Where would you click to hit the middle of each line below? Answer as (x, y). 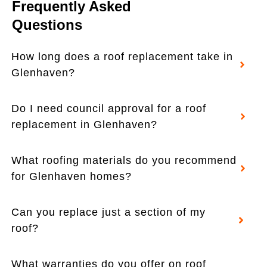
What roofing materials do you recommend (124, 160)
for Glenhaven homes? (72, 176)
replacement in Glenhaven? (84, 124)
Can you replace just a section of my (108, 212)
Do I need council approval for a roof (109, 108)
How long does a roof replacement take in (122, 56)
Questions (47, 24)
